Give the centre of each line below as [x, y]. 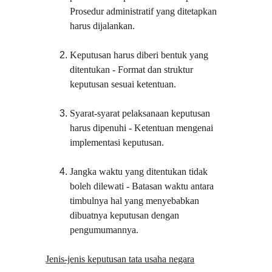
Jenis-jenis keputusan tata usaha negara [120, 259]
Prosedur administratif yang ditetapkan [145, 11]
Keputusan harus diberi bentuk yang [141, 55]
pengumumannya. [104, 230]
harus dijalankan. [103, 26]
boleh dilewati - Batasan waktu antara [143, 186]
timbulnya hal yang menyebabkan [136, 201]
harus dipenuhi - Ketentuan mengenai [143, 128]
